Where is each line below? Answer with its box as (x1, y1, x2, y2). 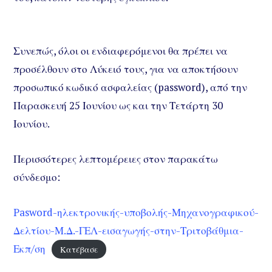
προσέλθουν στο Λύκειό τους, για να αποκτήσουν (13, 61, 238, 76)
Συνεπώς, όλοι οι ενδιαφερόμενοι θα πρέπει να (13, 43, 228, 58)
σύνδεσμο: (13, 169, 60, 184)
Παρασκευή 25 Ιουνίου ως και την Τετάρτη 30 (13, 98, 223, 112)
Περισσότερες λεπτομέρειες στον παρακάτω (13, 151, 218, 166)
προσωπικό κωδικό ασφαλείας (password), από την (13, 80, 247, 94)
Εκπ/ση (13, 241, 46, 256)
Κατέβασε (59, 243, 98, 255)
